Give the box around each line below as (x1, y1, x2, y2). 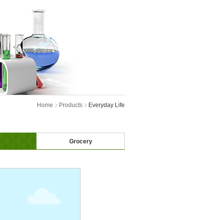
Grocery (69, 138, 92, 145)
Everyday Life (88, 102, 125, 109)
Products (59, 102, 82, 109)
